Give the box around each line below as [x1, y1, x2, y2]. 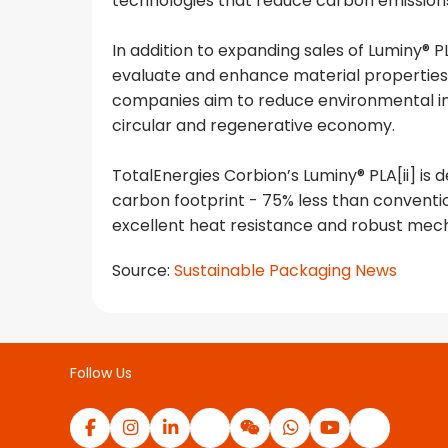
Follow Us [70, 362, 132, 383]
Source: [112, 258, 174, 282]
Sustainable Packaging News [174, 258, 397, 282]
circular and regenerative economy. [112, 113, 395, 137]
